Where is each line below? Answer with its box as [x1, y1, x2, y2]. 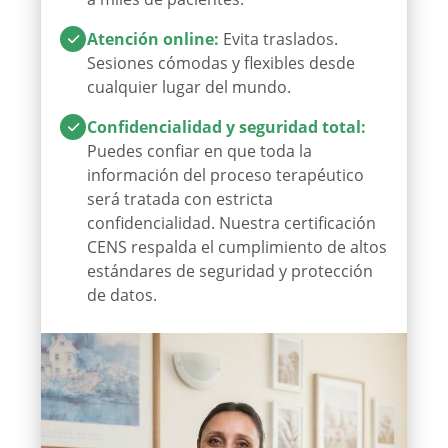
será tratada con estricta [87, 187, 273, 210]
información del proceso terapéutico [87, 163, 364, 186]
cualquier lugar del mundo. [87, 75, 291, 98]
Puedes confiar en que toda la [87, 139, 312, 162]
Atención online [87, 27, 214, 50]
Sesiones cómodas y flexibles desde [87, 51, 355, 74]
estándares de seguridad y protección [87, 259, 373, 282]
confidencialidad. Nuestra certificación [87, 211, 376, 234]
